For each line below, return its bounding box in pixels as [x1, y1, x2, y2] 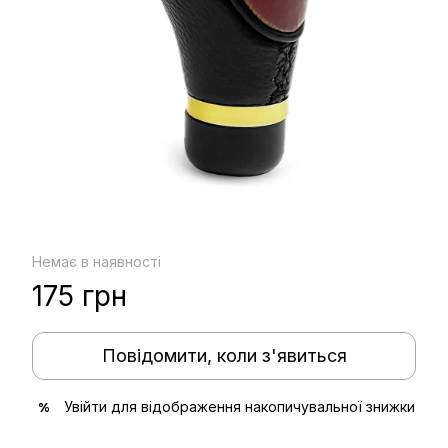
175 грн [32, 279, 127, 313]
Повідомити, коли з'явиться [101, 345, 347, 366]
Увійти [64, 398, 107, 415]
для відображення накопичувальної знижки [107, 398, 415, 415]
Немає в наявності [32, 253, 161, 270]
